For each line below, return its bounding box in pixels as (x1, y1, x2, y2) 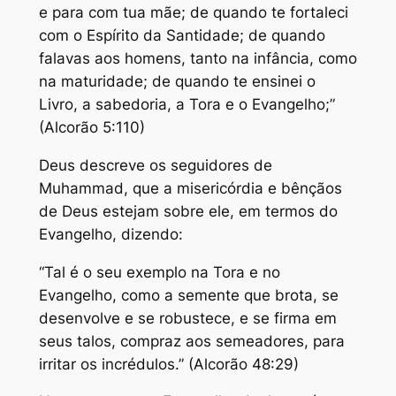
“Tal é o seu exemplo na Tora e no (38, 263, 280, 281)
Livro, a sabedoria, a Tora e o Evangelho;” (38, 95, 335, 114)
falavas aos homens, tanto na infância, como (38, 49, 357, 68)
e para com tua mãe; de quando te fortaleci (38, 4, 348, 22)
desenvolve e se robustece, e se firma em (38, 308, 337, 327)
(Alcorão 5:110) (38, 118, 145, 137)
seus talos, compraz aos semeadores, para (38, 331, 345, 350)
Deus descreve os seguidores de (38, 156, 272, 174)
